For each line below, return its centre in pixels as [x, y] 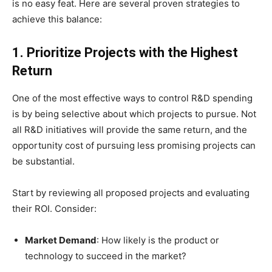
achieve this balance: [57, 19]
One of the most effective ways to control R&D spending [132, 98]
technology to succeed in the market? [106, 256]
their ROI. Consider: [54, 208]
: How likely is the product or [158, 240]
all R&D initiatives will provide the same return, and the [130, 129]
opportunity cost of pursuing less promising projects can [134, 145]
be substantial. [43, 161]
